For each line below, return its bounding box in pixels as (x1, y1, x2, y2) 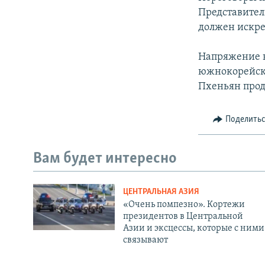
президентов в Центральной (122, 212, 243, 222)
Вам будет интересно (33, 150, 177, 167)
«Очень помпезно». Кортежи (122, 200, 245, 210)
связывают (122, 235, 168, 245)
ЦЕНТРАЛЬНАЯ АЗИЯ (122, 188, 199, 197)
